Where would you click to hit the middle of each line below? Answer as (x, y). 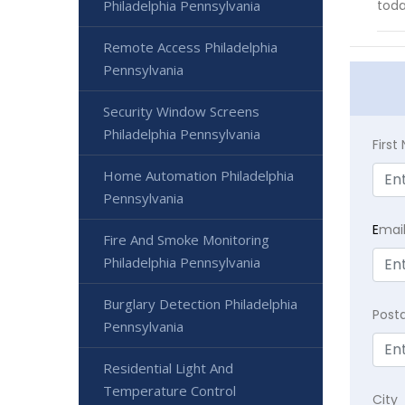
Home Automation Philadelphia (198, 175)
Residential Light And (168, 367)
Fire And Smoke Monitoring (186, 239)
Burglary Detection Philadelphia (200, 303)
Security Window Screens (181, 111)
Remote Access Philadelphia (190, 47)
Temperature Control (170, 390)
